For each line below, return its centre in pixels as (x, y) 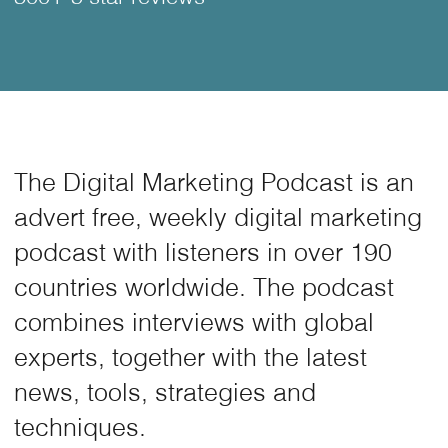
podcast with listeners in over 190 (202, 251)
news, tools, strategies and (164, 391)
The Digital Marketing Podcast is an (213, 181)
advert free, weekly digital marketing (217, 216)
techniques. (79, 426)
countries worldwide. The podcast (203, 286)
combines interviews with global (193, 321)
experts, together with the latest (190, 356)
